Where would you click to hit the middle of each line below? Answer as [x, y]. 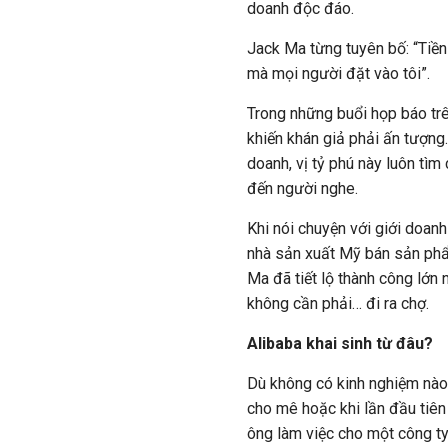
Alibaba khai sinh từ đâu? [340, 343]
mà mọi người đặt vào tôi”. [338, 73]
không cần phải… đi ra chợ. [338, 303]
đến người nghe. [302, 188]
